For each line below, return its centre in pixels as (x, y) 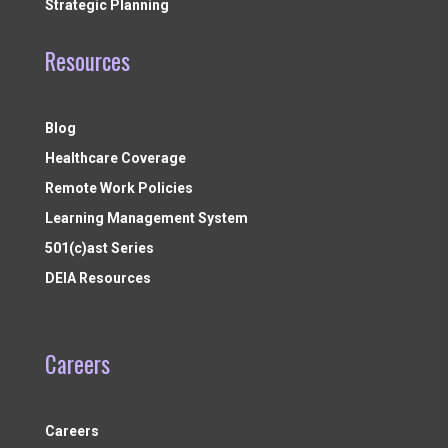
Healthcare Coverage (115, 158)
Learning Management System (146, 218)
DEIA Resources (97, 278)
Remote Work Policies (118, 188)
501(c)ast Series (99, 248)
